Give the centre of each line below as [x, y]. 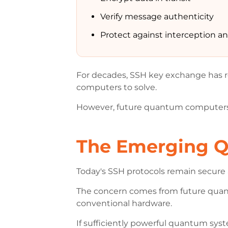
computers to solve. [117, 87]
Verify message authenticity [157, 17]
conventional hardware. [124, 203]
